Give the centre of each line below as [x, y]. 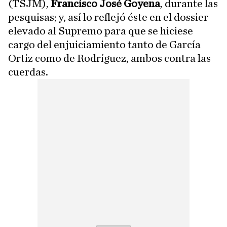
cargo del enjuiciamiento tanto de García [104, 45]
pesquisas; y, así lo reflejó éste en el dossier [108, 17]
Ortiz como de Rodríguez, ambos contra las [109, 58]
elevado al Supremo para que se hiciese [101, 31]
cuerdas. [28, 72]
